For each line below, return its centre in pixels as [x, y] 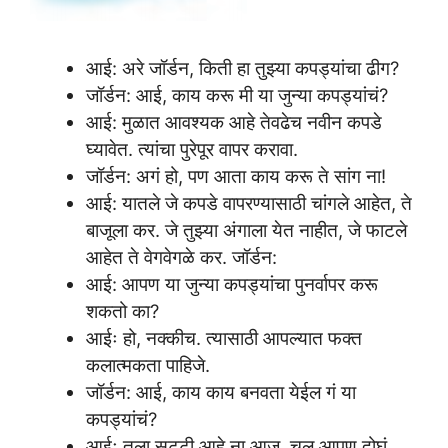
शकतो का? [122, 311]
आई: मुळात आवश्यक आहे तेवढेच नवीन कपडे [233, 122]
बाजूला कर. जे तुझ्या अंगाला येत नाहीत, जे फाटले [246, 230]
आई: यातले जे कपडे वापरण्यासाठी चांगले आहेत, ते [248, 203]
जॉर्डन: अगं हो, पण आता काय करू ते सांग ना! [235, 176]
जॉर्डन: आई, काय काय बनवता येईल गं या [220, 392]
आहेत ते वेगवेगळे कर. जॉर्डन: [181, 257]
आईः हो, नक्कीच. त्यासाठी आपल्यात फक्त [223, 338]
